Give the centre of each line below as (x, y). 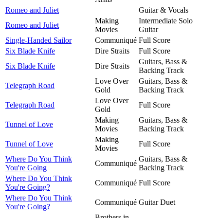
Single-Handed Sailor (38, 40)
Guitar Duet (157, 202)
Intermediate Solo (166, 20)
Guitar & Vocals (163, 10)
